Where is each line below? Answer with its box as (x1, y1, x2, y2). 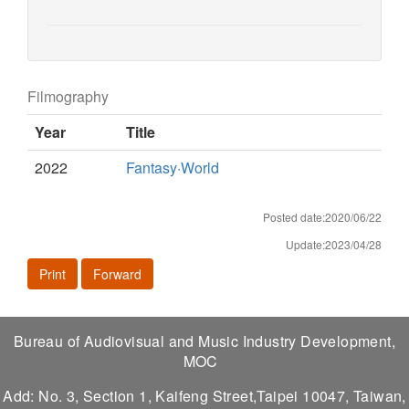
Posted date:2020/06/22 (263, 208, 382, 225)
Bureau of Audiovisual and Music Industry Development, (13, 330, 396, 351)
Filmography (27, 85, 109, 107)
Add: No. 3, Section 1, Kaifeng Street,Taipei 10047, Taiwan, (3, 384, 406, 406)
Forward (93, 264, 142, 283)
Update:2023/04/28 (286, 236, 382, 252)
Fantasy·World (126, 156, 219, 178)
